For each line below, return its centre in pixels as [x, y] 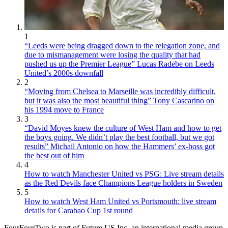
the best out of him [54, 156]
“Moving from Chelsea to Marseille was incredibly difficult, [120, 92]
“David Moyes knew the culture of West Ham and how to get [123, 128]
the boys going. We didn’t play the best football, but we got [119, 137]
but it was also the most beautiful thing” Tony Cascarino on [119, 101]
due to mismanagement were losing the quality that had [112, 55]
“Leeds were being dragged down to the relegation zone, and [122, 46]
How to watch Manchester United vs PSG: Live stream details [124, 174]
